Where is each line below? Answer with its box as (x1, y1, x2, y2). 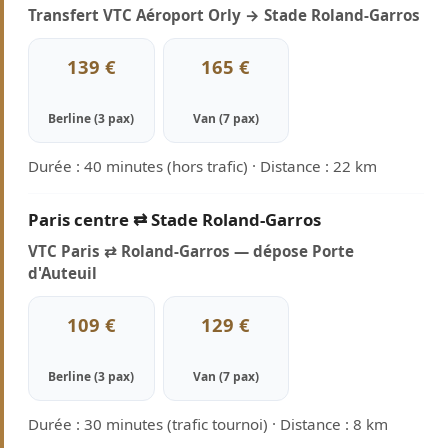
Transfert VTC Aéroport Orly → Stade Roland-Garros (28, 5, 420, 25)
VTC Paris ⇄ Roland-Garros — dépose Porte (28, 241, 354, 261)
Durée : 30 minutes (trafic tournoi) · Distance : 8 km (28, 414, 388, 434)
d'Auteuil (28, 263, 97, 283)
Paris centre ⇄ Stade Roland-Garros (28, 208, 321, 231)
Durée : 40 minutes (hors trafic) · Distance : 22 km (28, 156, 377, 176)
